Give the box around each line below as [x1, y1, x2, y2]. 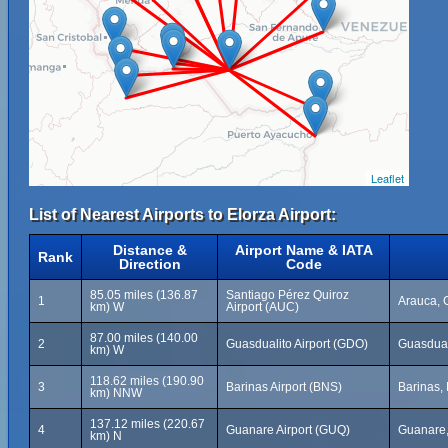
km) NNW [90, 386, 142, 400]
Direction [118, 256, 181, 272]
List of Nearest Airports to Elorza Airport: [29, 206, 336, 223]
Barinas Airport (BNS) [226, 380, 342, 394]
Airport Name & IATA [234, 242, 373, 258]
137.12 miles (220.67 [90, 417, 205, 431]
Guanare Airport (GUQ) [226, 423, 350, 437]
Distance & [112, 242, 187, 258]
